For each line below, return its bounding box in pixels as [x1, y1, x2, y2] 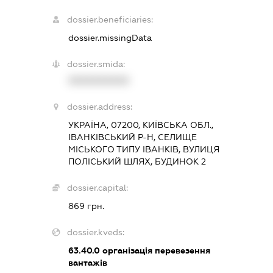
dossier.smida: [66, 58, 125, 69]
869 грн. [68, 200, 104, 211]
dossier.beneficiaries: [66, 14, 153, 24]
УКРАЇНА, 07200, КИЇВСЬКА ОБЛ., [68, 119, 213, 130]
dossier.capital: [66, 182, 128, 193]
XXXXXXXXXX [68, 75, 129, 85]
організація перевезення [99, 245, 210, 255]
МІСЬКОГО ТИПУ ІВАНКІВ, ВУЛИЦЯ [68, 144, 219, 154]
